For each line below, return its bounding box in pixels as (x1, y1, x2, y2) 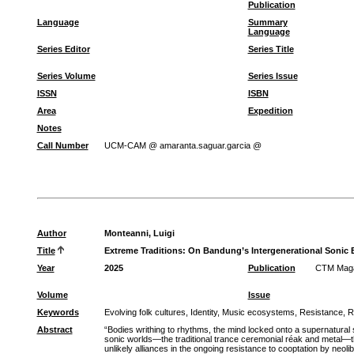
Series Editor (36, 44, 90, 54)
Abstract (36, 325, 73, 334)
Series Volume (36, 71, 96, 81)
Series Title (247, 44, 294, 54)
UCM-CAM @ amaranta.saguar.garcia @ (104, 141, 262, 150)
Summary (247, 17, 288, 27)
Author (36, 228, 66, 238)
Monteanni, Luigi (104, 228, 175, 238)
